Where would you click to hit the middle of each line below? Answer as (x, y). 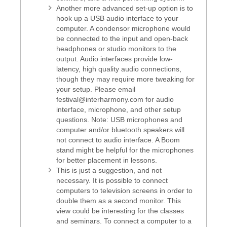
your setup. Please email (96, 89)
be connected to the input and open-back (122, 39)
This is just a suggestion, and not (109, 171)
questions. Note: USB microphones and (119, 120)
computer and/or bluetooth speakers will (120, 130)
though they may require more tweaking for (125, 79)
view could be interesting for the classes (120, 211)
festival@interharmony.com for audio (115, 100)
